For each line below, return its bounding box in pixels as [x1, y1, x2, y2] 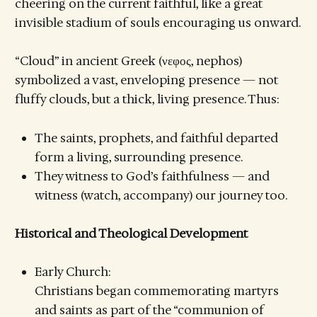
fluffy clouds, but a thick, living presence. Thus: [14, 91, 279, 108]
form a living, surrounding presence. [34, 149, 243, 165]
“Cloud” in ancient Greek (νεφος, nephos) [14, 53, 242, 69]
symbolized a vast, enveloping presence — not [14, 72, 278, 88]
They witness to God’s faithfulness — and [34, 168, 270, 184]
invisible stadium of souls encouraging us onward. [14, 15, 301, 31]
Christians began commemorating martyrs [34, 282, 279, 299]
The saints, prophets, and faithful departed [34, 129, 278, 146]
